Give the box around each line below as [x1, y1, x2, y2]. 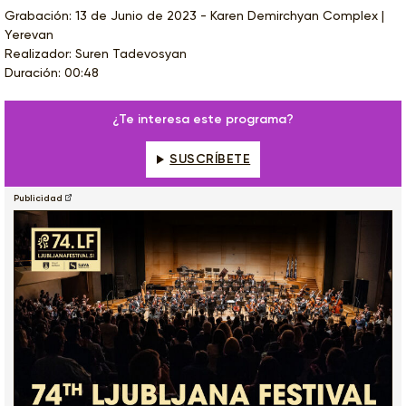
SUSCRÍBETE [169, 150, 251, 167]
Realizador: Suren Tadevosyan [5, 45, 187, 61]
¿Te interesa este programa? [112, 111, 294, 127]
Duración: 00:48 [5, 64, 99, 80]
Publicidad [14, 192, 63, 204]
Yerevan [5, 26, 53, 42]
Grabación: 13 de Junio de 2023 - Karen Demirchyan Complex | [5, 7, 384, 23]
